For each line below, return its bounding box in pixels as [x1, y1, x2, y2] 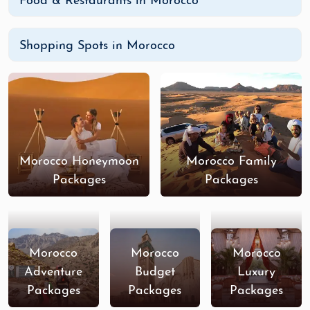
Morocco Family [185, 154, 277, 168]
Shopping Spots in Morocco [19, 39, 175, 53]
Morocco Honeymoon [19, 154, 139, 168]
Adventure [24, 265, 83, 279]
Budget [134, 265, 175, 279]
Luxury [237, 265, 276, 279]
